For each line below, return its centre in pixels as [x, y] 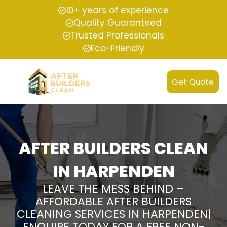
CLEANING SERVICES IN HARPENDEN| [113, 214]
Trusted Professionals [117, 35]
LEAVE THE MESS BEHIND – [113, 189]
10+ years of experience [117, 10]
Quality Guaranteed [117, 23]
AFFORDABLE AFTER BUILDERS [113, 202]
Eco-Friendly [117, 48]
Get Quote [193, 82]
